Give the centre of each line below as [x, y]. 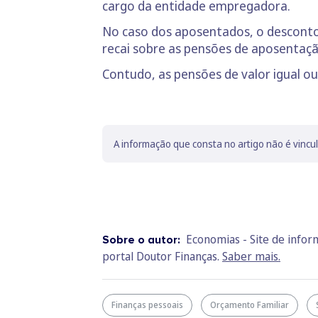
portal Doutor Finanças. [162, 256]
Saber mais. [251, 256]
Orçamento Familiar [250, 305]
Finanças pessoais [147, 305]
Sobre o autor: [143, 240]
